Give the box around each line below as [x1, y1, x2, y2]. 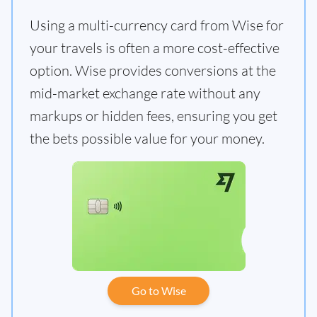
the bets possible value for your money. [30, 129, 265, 148]
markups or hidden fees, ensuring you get [30, 107, 277, 125]
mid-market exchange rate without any [30, 84, 260, 103]
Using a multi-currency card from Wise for [30, 16, 284, 35]
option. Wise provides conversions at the [30, 62, 276, 80]
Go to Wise [131, 284, 186, 298]
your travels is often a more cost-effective [30, 39, 279, 57]
